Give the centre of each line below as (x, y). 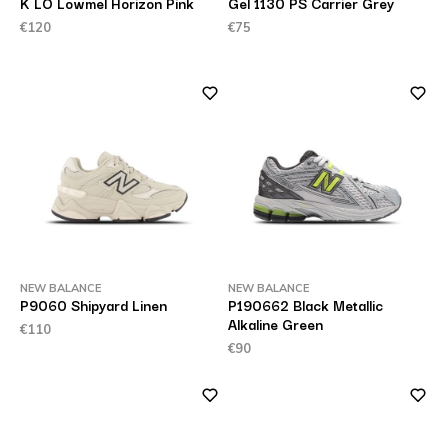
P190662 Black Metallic (305, 305)
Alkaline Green (275, 324)
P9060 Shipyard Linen (93, 305)
